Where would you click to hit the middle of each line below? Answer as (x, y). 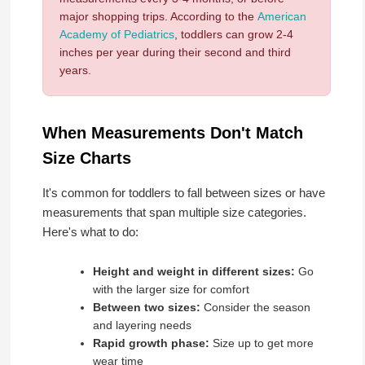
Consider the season (255, 307)
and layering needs (142, 325)
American (281, 16)
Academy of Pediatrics (117, 34)
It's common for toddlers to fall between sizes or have (183, 192)
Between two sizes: (146, 307)
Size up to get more (261, 343)
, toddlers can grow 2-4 (233, 34)
